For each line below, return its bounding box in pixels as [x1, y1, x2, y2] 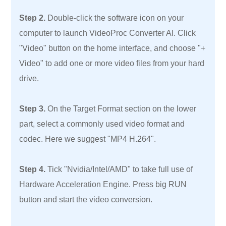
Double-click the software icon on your [45, 14, 184, 22]
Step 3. [19, 104, 46, 113]
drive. [19, 74, 39, 83]
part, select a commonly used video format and [19, 120, 185, 128]
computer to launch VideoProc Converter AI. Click [19, 29, 196, 37]
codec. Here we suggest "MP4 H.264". [19, 135, 156, 143]
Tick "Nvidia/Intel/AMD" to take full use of [45, 165, 193, 174]
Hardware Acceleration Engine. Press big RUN [19, 180, 187, 189]
